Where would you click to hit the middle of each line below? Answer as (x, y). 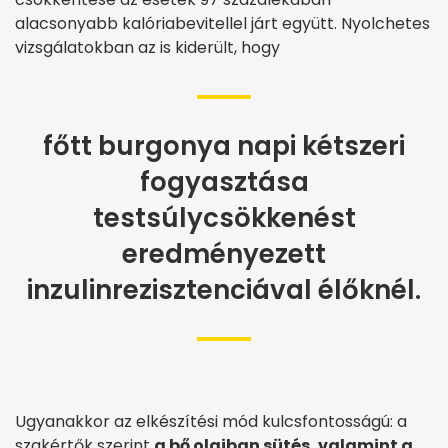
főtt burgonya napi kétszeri (224, 146)
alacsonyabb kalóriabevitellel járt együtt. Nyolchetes (222, 24)
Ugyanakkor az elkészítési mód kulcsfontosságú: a (211, 422)
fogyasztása (224, 182)
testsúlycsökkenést (224, 218)
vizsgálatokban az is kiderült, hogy (147, 48)
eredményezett (224, 254)
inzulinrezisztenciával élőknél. (224, 290)
